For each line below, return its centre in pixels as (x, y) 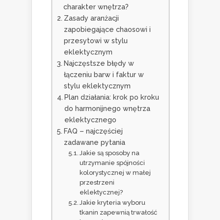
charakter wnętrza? (96, 6)
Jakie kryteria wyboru (113, 202)
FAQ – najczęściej (93, 131)
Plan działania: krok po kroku (111, 97)
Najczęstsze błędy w (99, 63)
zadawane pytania (94, 142)
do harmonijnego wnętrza (107, 108)
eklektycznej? (101, 192)
